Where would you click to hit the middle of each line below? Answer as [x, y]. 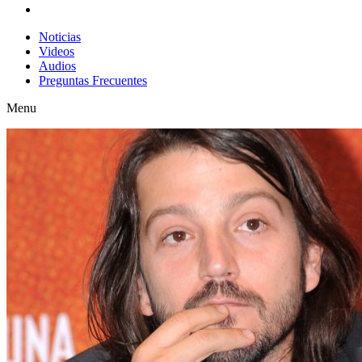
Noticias [60, 37]
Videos [57, 51]
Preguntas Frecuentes [93, 80]
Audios [57, 66]
